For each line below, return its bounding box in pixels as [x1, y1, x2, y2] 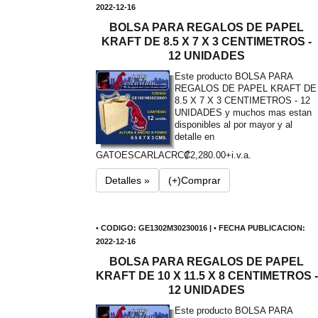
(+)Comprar [168, 175, 221, 186]
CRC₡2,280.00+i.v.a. [164, 150, 251, 160]
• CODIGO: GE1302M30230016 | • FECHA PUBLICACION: [95, 224, 305, 232]
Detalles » [104, 175, 150, 186]
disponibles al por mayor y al [174, 119, 292, 130]
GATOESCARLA [95, 150, 165, 160]
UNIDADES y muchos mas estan [174, 107, 312, 118]
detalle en [174, 131, 214, 142]
